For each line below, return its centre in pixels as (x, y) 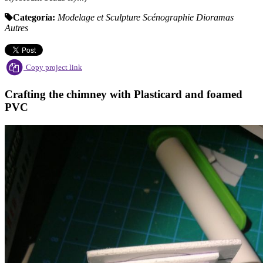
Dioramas (215, 18)
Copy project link (54, 67)
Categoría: (34, 18)
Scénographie (169, 18)
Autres (16, 28)
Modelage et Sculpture (100, 18)
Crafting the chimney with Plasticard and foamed (124, 95)
